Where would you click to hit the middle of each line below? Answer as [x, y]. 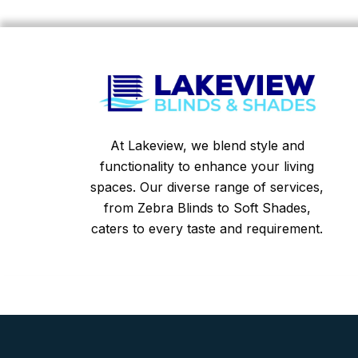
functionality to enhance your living [207, 166]
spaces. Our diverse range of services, [207, 187]
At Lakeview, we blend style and [207, 145]
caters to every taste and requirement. [207, 228]
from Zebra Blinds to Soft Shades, [207, 207]
